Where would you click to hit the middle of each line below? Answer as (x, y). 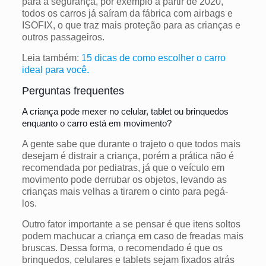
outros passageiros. (64, 37)
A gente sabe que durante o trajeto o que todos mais (131, 144)
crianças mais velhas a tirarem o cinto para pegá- (125, 192)
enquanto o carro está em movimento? (96, 123)
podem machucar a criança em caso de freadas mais (132, 236)
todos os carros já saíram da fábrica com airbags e (127, 14)
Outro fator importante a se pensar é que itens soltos (131, 224)
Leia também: (51, 58)
